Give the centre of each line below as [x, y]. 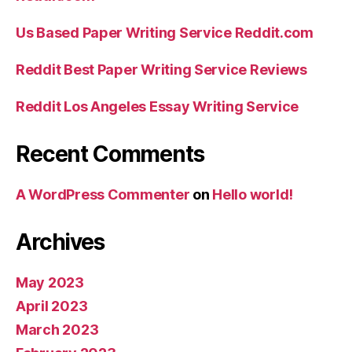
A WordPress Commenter [103, 194]
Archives [60, 242]
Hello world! [253, 194]
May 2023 [50, 282]
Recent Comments [110, 154]
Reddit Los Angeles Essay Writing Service [158, 106]
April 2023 [52, 306]
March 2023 [57, 329]
